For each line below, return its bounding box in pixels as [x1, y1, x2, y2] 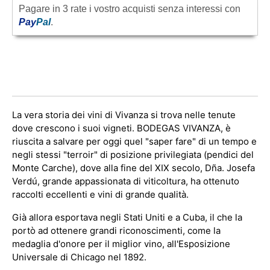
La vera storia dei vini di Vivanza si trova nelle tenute [12, 109, 236, 121]
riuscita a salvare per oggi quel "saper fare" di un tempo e [12, 136, 257, 147]
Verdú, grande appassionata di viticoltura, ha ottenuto [12, 175, 239, 187]
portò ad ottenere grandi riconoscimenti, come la [12, 225, 221, 236]
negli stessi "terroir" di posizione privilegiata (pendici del [12, 149, 254, 160]
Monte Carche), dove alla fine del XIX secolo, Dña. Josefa [12, 162, 255, 174]
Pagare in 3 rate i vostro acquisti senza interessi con [19, 4, 240, 14]
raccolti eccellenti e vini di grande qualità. [12, 189, 189, 200]
